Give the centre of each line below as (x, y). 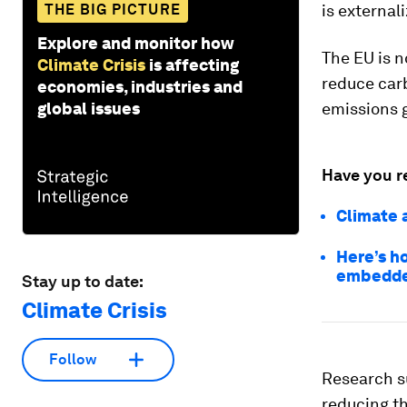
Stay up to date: (83, 281)
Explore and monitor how (136, 43)
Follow (73, 360)
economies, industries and (140, 86)
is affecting (194, 65)
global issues (89, 108)
